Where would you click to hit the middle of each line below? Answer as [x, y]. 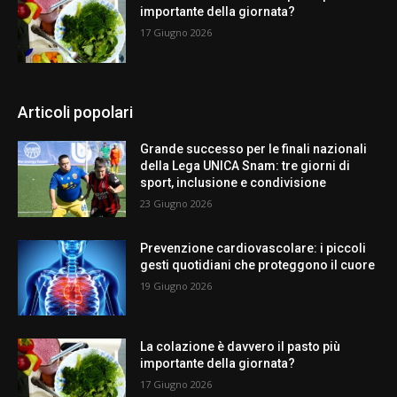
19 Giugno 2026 [176, 285]
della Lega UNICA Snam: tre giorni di [245, 165]
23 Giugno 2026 [176, 203]
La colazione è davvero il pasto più [241, 347]
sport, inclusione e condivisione [234, 182]
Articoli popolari [75, 112]
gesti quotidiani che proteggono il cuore [258, 265]
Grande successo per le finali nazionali [254, 148]
